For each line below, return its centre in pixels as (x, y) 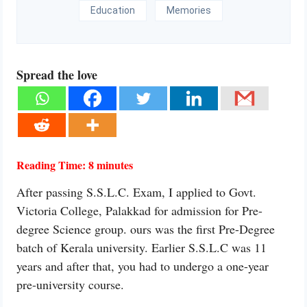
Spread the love (57, 75)
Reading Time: (52, 165)
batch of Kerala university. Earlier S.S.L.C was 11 (142, 247)
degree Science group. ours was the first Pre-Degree (146, 229)
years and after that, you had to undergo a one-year (143, 266)
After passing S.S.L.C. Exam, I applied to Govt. (136, 192)
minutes (115, 165)
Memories (189, 10)
